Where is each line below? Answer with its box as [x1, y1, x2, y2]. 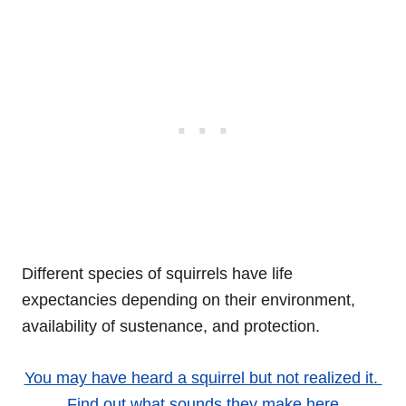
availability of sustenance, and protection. [22, 316, 320, 335]
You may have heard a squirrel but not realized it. [24, 368, 382, 387]
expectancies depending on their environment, [22, 290, 355, 309]
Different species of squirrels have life [22, 264, 293, 283]
